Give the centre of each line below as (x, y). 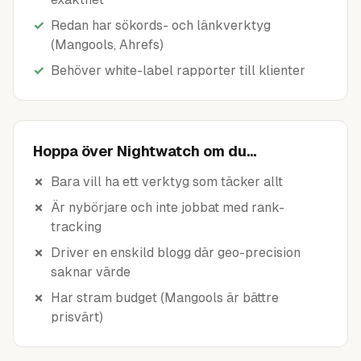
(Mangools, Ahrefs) (107, 45)
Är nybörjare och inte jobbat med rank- (168, 207)
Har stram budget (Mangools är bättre (165, 298)
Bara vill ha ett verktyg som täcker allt (167, 182)
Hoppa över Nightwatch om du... (145, 151)
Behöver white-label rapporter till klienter (178, 71)
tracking (76, 227)
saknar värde (91, 272)
